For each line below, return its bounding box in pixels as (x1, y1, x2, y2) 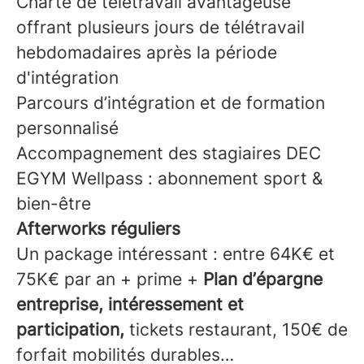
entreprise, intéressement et (16, 294, 244, 315)
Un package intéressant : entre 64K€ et (16, 244, 335, 265)
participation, (16, 319, 124, 340)
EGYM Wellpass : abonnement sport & (16, 168, 323, 189)
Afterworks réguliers (16, 219, 185, 240)
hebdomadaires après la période (16, 42, 277, 63)
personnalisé (16, 118, 119, 139)
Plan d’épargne (203, 269, 323, 290)
